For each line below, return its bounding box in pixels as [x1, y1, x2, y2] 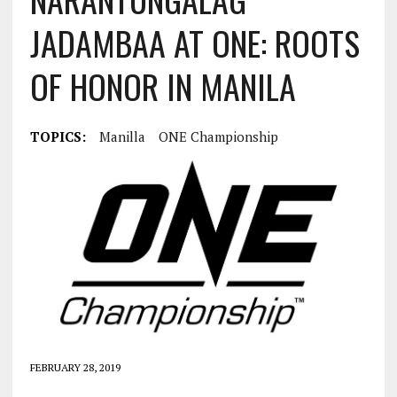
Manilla [98, 128, 145, 145]
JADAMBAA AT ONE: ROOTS [29, 18, 360, 67]
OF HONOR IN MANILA [29, 61, 296, 111]
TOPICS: [29, 128, 86, 145]
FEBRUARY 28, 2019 [29, 361, 121, 375]
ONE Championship [158, 128, 278, 145]
